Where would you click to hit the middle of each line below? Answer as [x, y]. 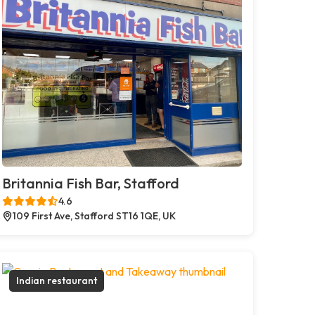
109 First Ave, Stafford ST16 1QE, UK [94, 216]
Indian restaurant [56, 280]
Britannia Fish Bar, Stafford [90, 183]
